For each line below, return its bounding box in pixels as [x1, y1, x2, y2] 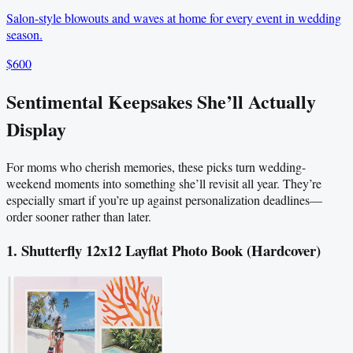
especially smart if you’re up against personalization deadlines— [6, 191, 322, 209]
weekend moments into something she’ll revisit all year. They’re [6, 175, 321, 192]
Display [6, 115, 66, 143]
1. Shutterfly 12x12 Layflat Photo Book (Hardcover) [6, 239, 321, 261]
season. [6, 26, 43, 43]
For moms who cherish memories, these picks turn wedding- [6, 158, 306, 176]
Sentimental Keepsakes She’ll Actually [6, 87, 316, 116]
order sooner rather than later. [6, 208, 151, 225]
